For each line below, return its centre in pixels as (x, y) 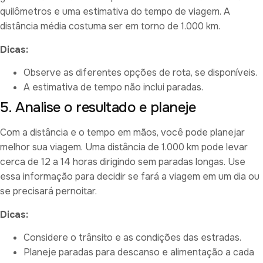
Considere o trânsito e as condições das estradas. (132, 237)
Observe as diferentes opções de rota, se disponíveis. (140, 73)
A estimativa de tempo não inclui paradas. (113, 87)
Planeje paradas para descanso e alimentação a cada (139, 252)
